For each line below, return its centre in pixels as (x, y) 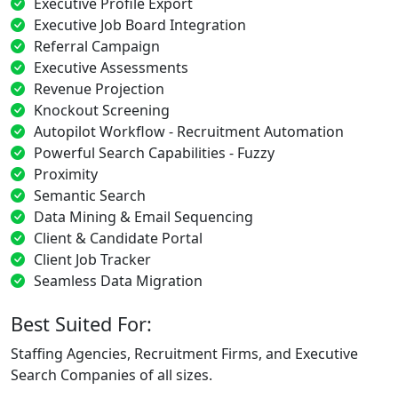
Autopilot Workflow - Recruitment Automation (189, 131)
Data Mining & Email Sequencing (143, 216)
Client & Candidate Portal (118, 238)
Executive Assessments (111, 67)
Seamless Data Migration (118, 280)
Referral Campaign (97, 46)
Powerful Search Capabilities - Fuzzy (154, 152)
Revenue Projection (99, 88)
